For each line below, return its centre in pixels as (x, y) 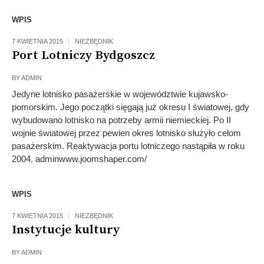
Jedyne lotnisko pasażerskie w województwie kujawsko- (120, 94)
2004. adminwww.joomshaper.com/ (79, 159)
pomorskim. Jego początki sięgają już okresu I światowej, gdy (131, 107)
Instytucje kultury (66, 230)
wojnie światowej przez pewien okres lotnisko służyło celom (126, 133)
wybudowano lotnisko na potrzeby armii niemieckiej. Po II (121, 120)
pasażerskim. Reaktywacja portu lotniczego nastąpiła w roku (128, 146)
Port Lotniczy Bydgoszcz (83, 55)
